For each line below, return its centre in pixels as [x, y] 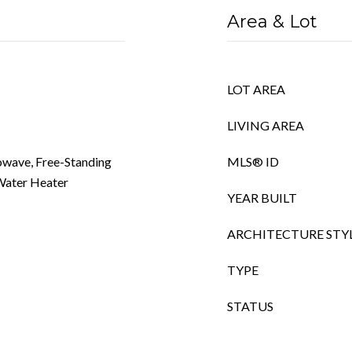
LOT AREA [256, 89]
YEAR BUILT [262, 198]
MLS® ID [253, 161]
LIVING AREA [266, 125]
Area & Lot [272, 22]
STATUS [250, 306]
